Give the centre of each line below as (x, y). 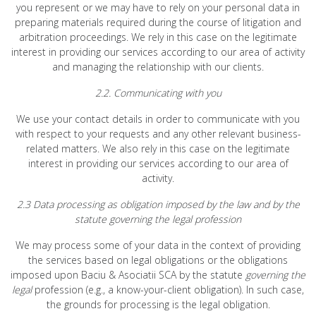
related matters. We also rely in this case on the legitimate (158, 148)
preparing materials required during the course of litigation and (158, 22)
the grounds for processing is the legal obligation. (158, 304)
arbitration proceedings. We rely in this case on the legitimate (158, 37)
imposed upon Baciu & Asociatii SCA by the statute (128, 274)
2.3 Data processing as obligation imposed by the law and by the (158, 204)
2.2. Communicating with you (158, 92)
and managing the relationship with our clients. (158, 66)
